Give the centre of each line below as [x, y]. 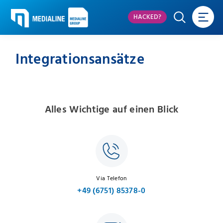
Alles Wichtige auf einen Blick [111, 110]
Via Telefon [111, 178]
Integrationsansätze [80, 60]
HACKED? [147, 17]
